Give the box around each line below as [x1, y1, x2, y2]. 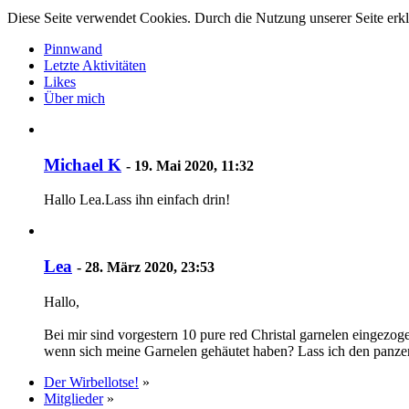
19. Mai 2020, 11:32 [134, 157, 254, 173]
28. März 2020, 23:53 [85, 259, 215, 276]
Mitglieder [44, 390, 103, 406]
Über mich [44, 90, 105, 106]
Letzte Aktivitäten [44, 58, 146, 73]
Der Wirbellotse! [44, 373, 139, 390]
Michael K [44, 154, 121, 174]
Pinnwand [44, 41, 102, 57]
